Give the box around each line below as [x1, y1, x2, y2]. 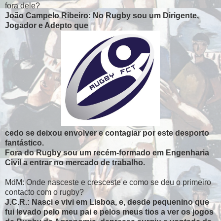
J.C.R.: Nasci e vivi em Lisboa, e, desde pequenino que [5, 197, 209, 206]
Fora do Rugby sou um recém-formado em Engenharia [5, 148, 209, 157]
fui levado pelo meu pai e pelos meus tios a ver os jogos [5, 207, 214, 216]
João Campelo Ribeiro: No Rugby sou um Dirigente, [5, 11, 199, 20]
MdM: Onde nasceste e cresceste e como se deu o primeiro [5, 178, 211, 186]
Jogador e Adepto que [5, 21, 88, 30]
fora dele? [5, 1, 40, 10]
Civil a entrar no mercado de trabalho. [5, 158, 147, 167]
